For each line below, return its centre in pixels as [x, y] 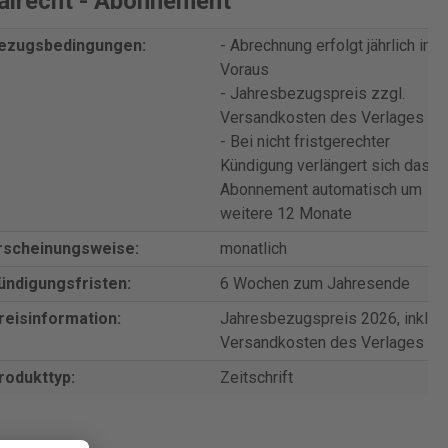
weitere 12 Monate [285, 213]
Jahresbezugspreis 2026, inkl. [325, 318]
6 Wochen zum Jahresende [314, 283]
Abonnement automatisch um [320, 189]
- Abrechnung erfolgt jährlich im [327, 45]
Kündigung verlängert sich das [324, 165]
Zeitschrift [256, 377]
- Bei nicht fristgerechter [304, 141]
